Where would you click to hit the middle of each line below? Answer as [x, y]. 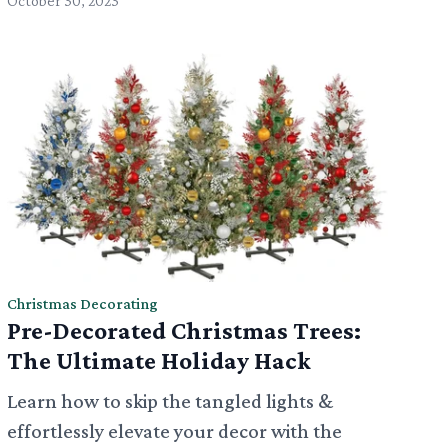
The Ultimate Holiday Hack [158, 361]
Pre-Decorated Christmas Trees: [183, 331]
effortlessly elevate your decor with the [174, 431]
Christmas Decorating [82, 304]
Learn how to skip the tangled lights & [169, 401]
